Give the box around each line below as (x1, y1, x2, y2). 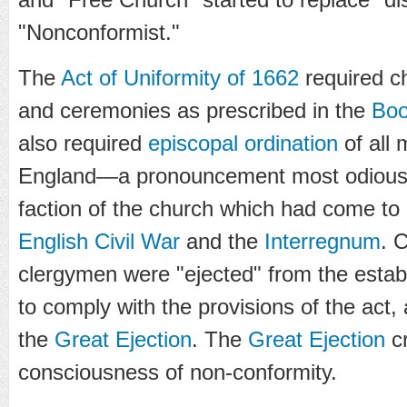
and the (180, 228, 264, 253)
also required (18, 130, 148, 155)
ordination (244, 130, 338, 155)
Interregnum (264, 228, 381, 253)
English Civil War (18, 228, 180, 253)
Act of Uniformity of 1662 (61, 65, 299, 90)
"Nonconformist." (18, 19, 180, 45)
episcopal (148, 130, 238, 155)
